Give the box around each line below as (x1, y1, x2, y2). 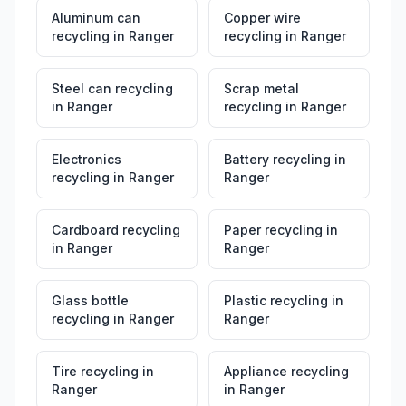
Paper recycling (224, 222, 323, 237)
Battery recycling (224, 151, 331, 167)
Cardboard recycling (52, 222, 180, 237)
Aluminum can (52, 10, 140, 25)
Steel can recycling (52, 81, 173, 96)
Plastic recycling (224, 293, 328, 308)
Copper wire (224, 10, 301, 25)
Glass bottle (52, 293, 129, 308)
